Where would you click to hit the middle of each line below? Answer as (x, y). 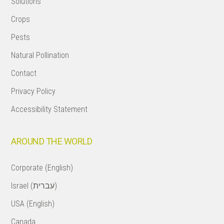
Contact (24, 73)
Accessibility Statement (49, 109)
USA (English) (33, 204)
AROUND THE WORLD (52, 141)
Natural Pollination (40, 55)
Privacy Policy (33, 91)
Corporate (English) (42, 168)
